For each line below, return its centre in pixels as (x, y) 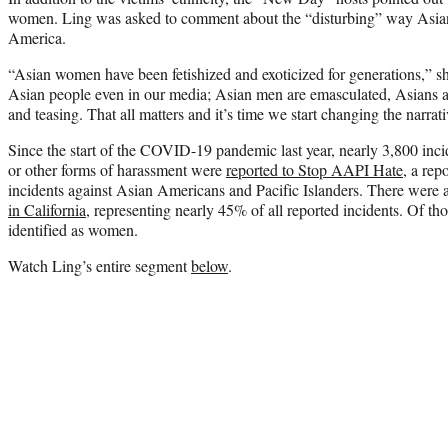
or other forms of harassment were (117, 169)
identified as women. (73, 229)
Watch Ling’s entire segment (99, 265)
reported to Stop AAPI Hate (314, 169)
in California (47, 209)
